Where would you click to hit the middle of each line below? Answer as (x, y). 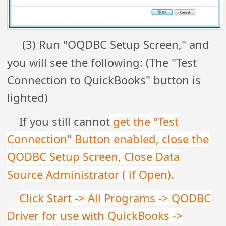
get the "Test (145, 121)
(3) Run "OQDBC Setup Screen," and (108, 45)
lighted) (28, 98)
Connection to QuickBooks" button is (104, 80)
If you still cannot (59, 121)
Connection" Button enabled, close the (108, 139)
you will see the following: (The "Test (102, 62)
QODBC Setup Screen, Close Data (94, 157)
